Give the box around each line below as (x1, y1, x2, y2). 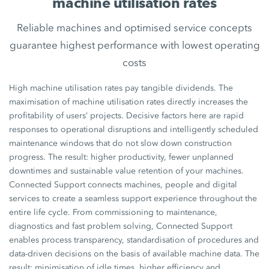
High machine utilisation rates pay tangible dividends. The (9, 83, 234, 93)
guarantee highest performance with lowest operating (9, 39, 260, 51)
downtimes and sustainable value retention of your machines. (9, 166, 244, 176)
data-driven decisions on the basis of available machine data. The (9, 249, 260, 259)
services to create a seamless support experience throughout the (9, 193, 258, 204)
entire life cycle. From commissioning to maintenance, (9, 207, 218, 217)
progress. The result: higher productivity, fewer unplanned (9, 152, 234, 162)
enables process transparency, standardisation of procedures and (9, 235, 259, 245)
